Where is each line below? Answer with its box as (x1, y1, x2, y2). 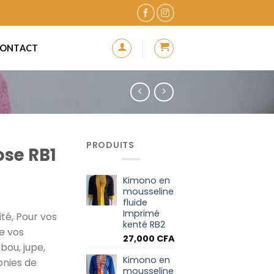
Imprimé (123, 207, 160, 220)
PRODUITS (86, 139, 135, 152)
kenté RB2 (123, 218, 165, 231)
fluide (123, 196, 147, 209)
